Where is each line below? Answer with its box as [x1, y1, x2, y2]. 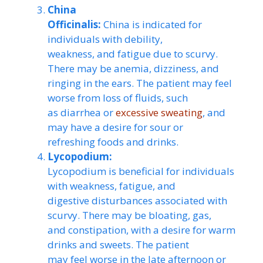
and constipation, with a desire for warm [48, 222, 235, 237]
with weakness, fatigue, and [48, 178, 176, 193]
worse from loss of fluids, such [48, 90, 188, 104]
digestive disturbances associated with [48, 193, 227, 207]
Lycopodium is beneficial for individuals [48, 164, 234, 178]
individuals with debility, [48, 32, 163, 46]
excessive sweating [116, 105, 203, 119]
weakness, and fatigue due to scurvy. [48, 46, 218, 60]
